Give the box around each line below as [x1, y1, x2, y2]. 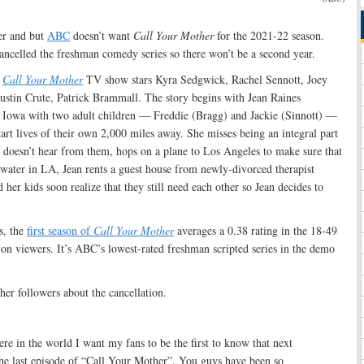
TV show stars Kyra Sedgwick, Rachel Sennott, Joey [83, 71, 327, 88]
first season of [27, 223, 93, 239]
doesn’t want [70, 28, 133, 44]
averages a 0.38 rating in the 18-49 [174, 223, 337, 239]
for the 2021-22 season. [214, 28, 324, 44]
